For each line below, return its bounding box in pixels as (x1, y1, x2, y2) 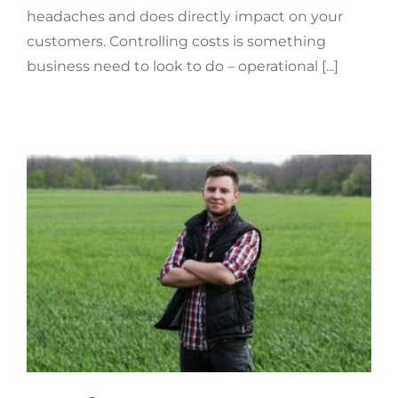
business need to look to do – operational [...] (27, 57, 338, 75)
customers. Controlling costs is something (27, 32, 326, 50)
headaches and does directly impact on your (27, 7, 343, 25)
